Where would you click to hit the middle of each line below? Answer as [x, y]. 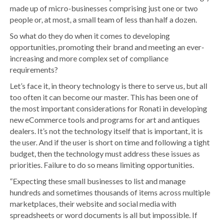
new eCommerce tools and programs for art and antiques [105, 120]
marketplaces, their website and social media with [93, 204]
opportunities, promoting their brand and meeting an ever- [107, 47]
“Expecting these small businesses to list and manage [98, 181]
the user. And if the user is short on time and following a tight [110, 142]
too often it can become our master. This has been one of [104, 97]
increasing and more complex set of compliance [89, 58]
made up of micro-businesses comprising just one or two [104, 8]
